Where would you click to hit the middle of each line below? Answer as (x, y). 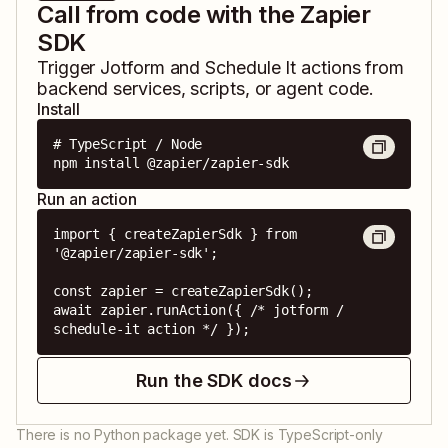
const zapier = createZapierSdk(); (183, 291)
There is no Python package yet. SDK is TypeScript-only (199, 435)
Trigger (69, 68)
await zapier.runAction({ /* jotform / (198, 310)
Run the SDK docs (214, 381)
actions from (350, 68)
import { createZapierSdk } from (175, 234)
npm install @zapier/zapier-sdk (171, 163)
